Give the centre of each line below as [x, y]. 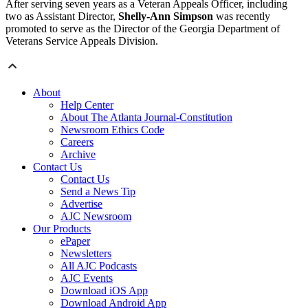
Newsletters [86, 254]
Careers [77, 142]
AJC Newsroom [96, 217]
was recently [242, 16]
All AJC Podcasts [99, 266]
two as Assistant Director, [62, 16]
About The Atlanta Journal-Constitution [146, 118]
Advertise [81, 204]
